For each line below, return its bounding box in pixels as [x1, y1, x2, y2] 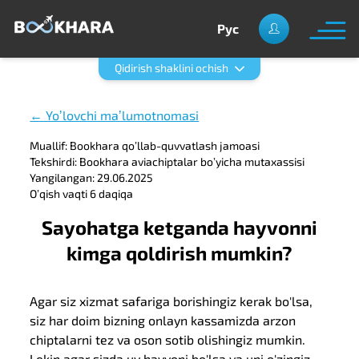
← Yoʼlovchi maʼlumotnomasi [30, 107, 200, 123]
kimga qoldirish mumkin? [66, 241, 292, 264]
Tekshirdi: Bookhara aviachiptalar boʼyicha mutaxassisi [30, 155, 305, 168]
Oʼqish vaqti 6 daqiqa [30, 187, 134, 200]
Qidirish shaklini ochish [115, 61, 228, 75]
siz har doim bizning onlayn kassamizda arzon [30, 313, 296, 328]
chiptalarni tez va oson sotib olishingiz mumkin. [30, 332, 306, 347]
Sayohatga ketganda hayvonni [41, 216, 317, 239]
